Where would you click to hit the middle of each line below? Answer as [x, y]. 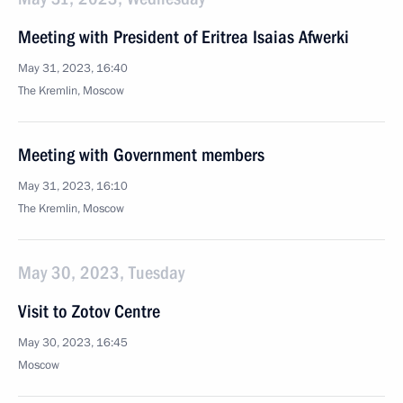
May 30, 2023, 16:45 [73, 343]
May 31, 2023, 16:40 [73, 68]
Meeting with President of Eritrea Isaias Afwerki [184, 37]
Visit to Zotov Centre [89, 311]
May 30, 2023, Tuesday [101, 273]
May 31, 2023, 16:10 [73, 186]
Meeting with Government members [141, 155]
